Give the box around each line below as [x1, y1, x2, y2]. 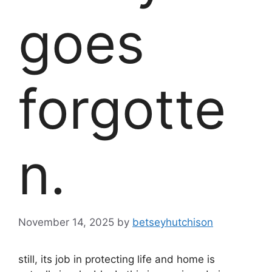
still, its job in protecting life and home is [18, 253, 215, 265]
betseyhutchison [132, 216, 213, 228]
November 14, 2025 [18, 216, 114, 228]
